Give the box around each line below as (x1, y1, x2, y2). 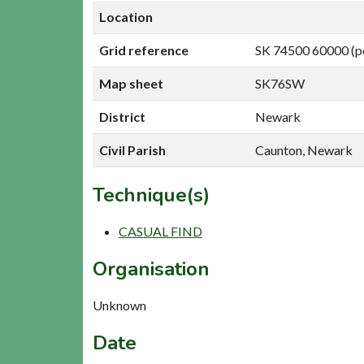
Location (99, 8, 153, 24)
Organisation (93, 255, 210, 282)
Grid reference (99, 41, 188, 58)
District (99, 108, 145, 124)
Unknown (93, 297, 146, 313)
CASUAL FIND (119, 223, 202, 239)
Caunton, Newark (255, 141, 353, 158)
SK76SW (255, 75, 305, 91)
